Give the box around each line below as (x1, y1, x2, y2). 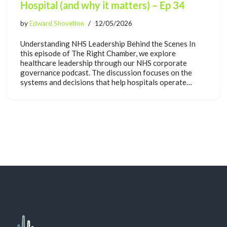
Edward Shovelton (29, 19, 84, 28)
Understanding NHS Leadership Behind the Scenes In (20, 39, 196, 49)
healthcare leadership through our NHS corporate (20, 58, 187, 68)
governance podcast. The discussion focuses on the (20, 68, 192, 78)
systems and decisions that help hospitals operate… (20, 78, 194, 87)
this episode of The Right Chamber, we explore (20, 49, 176, 58)
